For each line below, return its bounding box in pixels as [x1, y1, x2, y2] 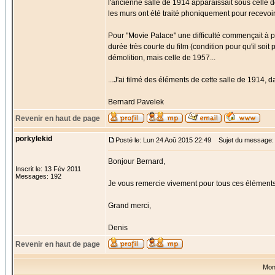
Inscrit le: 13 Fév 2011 [15, 165, 81, 172]
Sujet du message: [213, 136, 274, 144]
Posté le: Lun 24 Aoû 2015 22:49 [115, 136, 211, 144]
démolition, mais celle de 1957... [108, 53, 215, 62]
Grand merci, [108, 201, 151, 210]
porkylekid [15, 134, 52, 143]
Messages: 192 [15, 172, 61, 180]
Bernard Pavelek [108, 98, 164, 106]
